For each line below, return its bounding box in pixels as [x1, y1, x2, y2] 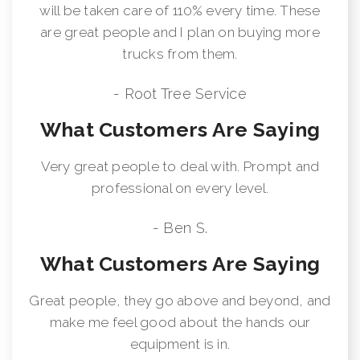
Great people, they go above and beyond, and [29, 292, 331, 309]
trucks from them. [122, 45, 238, 62]
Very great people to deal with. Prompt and [40, 157, 320, 174]
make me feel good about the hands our [49, 313, 311, 330]
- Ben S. [152, 219, 208, 236]
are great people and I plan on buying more [40, 23, 320, 40]
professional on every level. [91, 179, 269, 196]
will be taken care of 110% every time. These [39, 2, 321, 18]
